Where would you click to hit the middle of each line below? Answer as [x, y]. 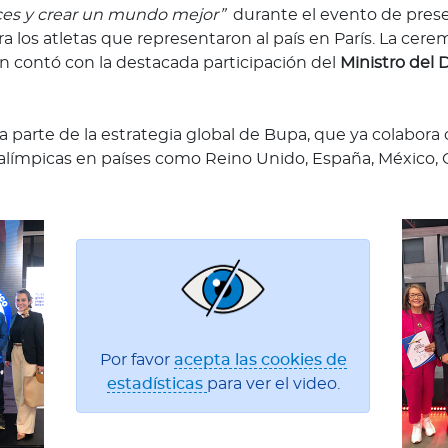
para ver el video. [273, 384]
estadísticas [156, 384]
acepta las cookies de [260, 360]
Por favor [136, 360]
